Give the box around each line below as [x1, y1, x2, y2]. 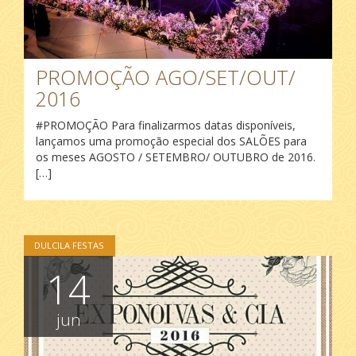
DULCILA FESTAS [34, 239, 105, 252]
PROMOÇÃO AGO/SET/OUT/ [36, 63, 296, 91]
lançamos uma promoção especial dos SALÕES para [36, 133, 307, 149]
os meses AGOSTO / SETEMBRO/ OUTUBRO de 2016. [36, 149, 315, 164]
